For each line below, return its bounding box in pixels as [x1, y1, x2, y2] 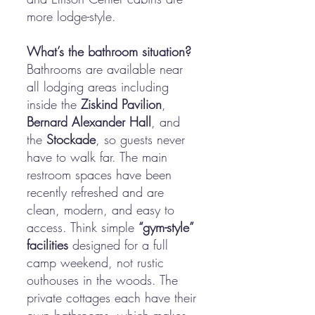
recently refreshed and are [27, 184, 164, 200]
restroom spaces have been [27, 166, 172, 183]
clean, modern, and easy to [27, 201, 174, 218]
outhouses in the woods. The [27, 271, 178, 288]
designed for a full [68, 236, 168, 253]
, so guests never [96, 131, 185, 148]
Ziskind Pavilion [81, 96, 162, 112]
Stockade [46, 131, 96, 148]
